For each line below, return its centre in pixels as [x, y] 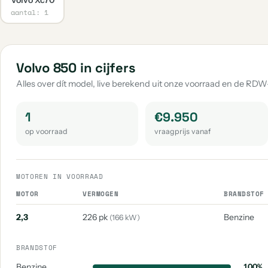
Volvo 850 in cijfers [76, 68]
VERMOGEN [101, 194]
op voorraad [46, 131]
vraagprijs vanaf [183, 131]
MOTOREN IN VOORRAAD [60, 176]
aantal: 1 [29, 12]
